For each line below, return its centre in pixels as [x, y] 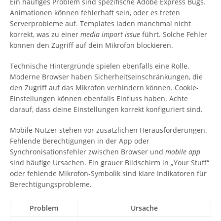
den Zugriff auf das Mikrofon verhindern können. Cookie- [104, 88]
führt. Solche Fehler [174, 34]
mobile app [183, 152]
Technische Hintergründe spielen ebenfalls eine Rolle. [100, 66]
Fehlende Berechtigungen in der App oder [80, 141]
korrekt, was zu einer [45, 34]
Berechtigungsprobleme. [51, 184]
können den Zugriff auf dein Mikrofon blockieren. [92, 45]
